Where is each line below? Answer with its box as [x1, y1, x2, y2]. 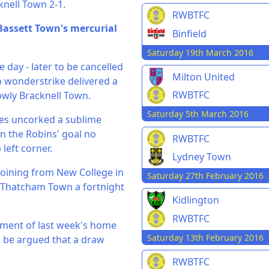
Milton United [172, 70, 235, 83]
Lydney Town [172, 150, 232, 164]
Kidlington [172, 193, 220, 207]
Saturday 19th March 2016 [147, 46, 253, 58]
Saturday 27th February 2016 [147, 170, 264, 182]
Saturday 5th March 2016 [147, 108, 249, 120]
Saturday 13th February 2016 [147, 231, 264, 243]
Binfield [172, 26, 207, 40]
